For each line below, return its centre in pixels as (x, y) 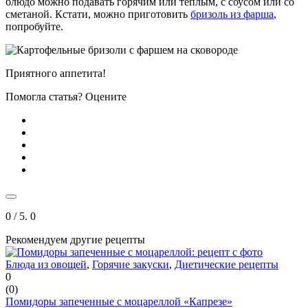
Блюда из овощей (46, 264)
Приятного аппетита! (56, 73)
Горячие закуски (131, 264)
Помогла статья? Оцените (66, 96)
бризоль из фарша (232, 14)
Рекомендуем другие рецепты (75, 239)
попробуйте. (34, 26)
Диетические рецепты (227, 264)
